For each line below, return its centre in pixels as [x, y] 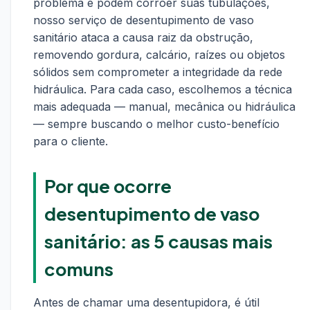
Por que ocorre [108, 186]
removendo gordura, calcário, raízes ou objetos [159, 55]
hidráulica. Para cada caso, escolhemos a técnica [163, 89]
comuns [79, 269]
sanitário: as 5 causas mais [158, 241]
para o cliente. [71, 141]
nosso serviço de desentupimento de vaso [144, 20]
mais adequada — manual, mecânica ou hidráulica [164, 107]
